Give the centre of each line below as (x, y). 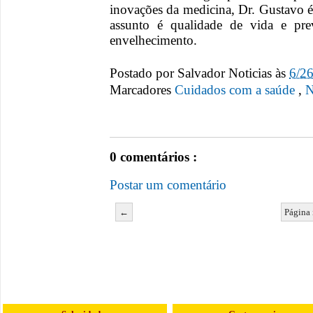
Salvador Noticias (226, 73)
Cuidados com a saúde (236, 90)
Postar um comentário (168, 184)
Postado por (144, 73)
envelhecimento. (153, 41)
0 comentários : (153, 157)
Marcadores (142, 90)
